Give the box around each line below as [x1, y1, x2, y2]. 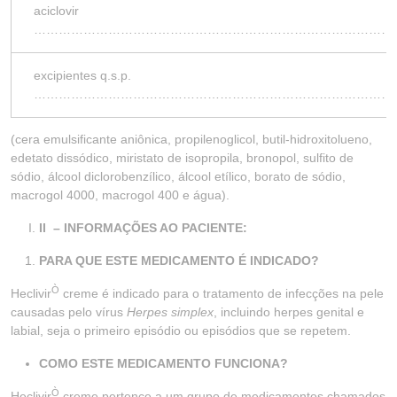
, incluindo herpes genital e [214, 305, 364, 319]
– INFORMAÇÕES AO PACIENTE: [53, 221, 247, 235]
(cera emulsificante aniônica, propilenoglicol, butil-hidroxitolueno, [11, 132, 372, 146]
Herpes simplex [127, 305, 214, 319]
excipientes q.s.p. [34, 68, 131, 82]
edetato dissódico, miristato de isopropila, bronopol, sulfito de [11, 151, 354, 165]
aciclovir [34, 4, 79, 18]
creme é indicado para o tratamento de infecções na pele [59, 286, 384, 300]
